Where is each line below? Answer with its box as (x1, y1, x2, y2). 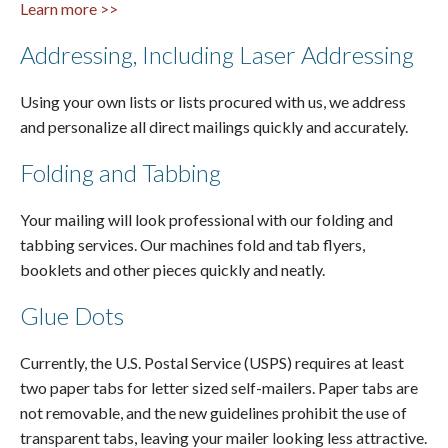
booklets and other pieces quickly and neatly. (20, 259, 325, 279)
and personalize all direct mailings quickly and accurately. (20, 116, 408, 136)
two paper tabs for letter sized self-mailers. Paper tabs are (20, 377, 418, 397)
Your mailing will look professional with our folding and (20, 209, 393, 229)
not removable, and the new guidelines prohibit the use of (20, 402, 407, 422)
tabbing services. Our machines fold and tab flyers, (20, 234, 365, 254)
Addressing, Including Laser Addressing (20, 39, 414, 69)
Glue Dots (20, 300, 124, 330)
